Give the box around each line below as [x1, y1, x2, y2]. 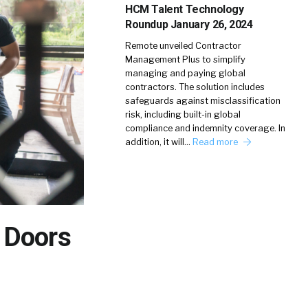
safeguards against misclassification [125, 96, 280, 106]
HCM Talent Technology [125, 3, 244, 16]
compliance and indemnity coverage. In [125, 123, 285, 133]
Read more [192, 137, 240, 147]
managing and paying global [125, 68, 245, 78]
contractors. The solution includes [125, 82, 265, 92]
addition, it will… [125, 137, 192, 147]
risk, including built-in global [125, 109, 241, 120]
